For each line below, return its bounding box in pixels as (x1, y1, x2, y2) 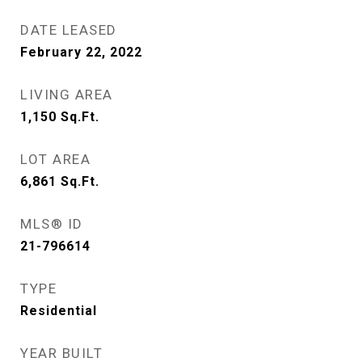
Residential (20, 303, 97, 318)
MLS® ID (20, 216, 83, 232)
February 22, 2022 (20, 44, 142, 60)
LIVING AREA (20, 86, 113, 103)
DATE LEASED (20, 22, 117, 38)
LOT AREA (20, 151, 90, 167)
